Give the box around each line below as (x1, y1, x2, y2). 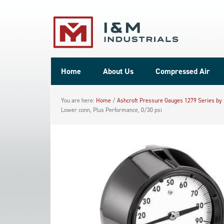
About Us (103, 66, 133, 76)
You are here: (61, 96, 96, 104)
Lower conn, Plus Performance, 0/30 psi (61, 106, 162, 113)
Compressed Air (155, 66, 210, 76)
